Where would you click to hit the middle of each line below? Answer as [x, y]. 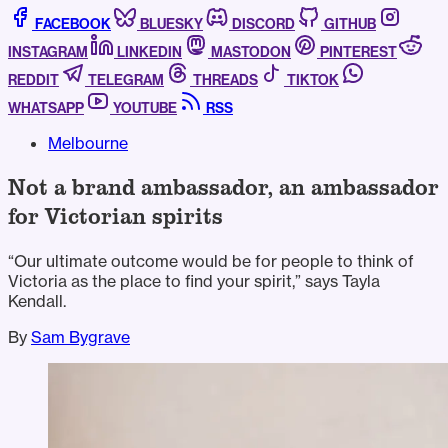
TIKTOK [313, 81]
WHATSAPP [46, 109]
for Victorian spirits [115, 217]
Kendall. [37, 301]
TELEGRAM [126, 81]
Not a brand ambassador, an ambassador [223, 188]
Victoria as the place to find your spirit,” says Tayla [194, 281]
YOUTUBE [145, 109]
